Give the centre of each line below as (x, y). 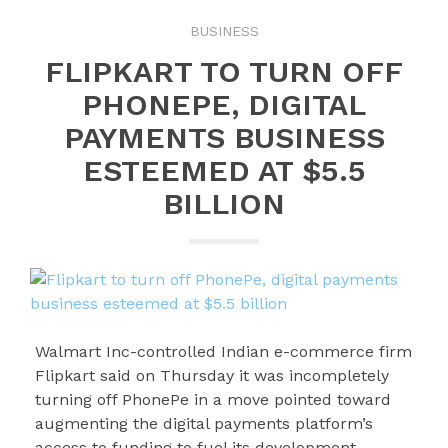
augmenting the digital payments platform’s (204, 423)
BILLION (224, 203)
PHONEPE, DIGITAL (224, 104)
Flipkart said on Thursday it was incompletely (212, 375)
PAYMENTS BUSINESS (224, 137)
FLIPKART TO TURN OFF (224, 71)
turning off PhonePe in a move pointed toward (213, 399)
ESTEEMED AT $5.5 (224, 170)
